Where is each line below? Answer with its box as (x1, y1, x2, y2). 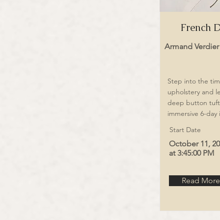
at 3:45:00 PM (169, 148, 214, 158)
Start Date (169, 125, 201, 134)
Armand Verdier (165, 42, 219, 51)
